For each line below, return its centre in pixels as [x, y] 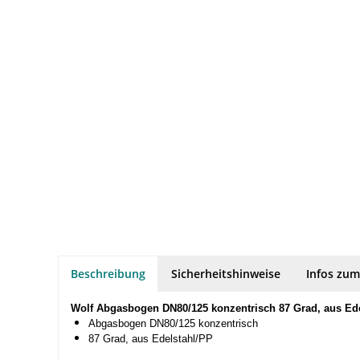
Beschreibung [108, 273]
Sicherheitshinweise [226, 273]
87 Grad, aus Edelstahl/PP [151, 338]
